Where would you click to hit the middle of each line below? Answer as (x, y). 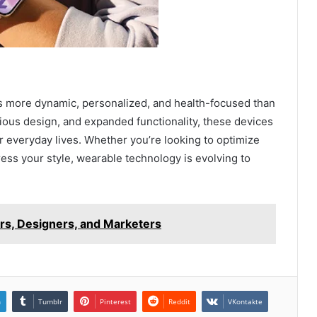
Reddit (179, 301)
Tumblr (50, 301)
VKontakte (245, 301)
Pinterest (115, 301)
